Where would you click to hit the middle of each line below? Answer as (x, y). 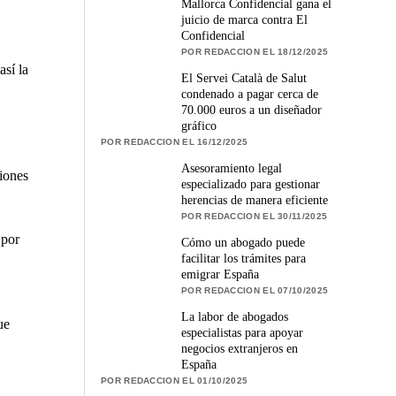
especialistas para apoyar (243, 332)
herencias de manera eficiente (255, 200)
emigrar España (221, 274)
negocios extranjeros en (240, 348)
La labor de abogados (235, 316)
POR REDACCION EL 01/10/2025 (175, 380)
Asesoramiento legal (232, 168)
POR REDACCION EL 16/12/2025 (175, 141)
